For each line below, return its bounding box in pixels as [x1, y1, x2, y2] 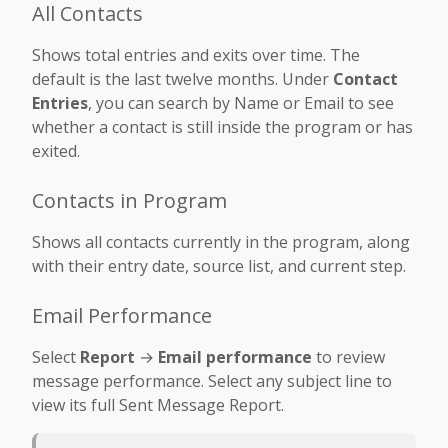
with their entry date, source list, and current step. [32, 254, 406, 277]
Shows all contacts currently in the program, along [32, 230, 410, 253]
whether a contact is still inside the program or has [32, 115, 413, 138]
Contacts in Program [32, 186, 227, 214]
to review [312, 345, 385, 368]
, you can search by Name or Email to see [88, 91, 394, 114]
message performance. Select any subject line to [32, 369, 392, 392]
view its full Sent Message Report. [32, 393, 284, 416]
